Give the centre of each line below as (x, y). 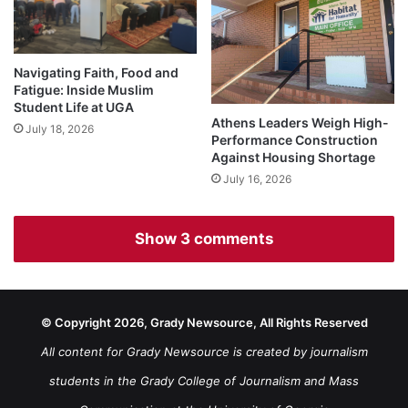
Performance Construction (295, 140)
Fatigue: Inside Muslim (84, 89)
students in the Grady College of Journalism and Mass (204, 381)
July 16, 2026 (257, 179)
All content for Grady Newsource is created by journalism (204, 352)
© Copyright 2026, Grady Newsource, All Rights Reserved (204, 323)
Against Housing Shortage (293, 158)
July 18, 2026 (60, 128)
